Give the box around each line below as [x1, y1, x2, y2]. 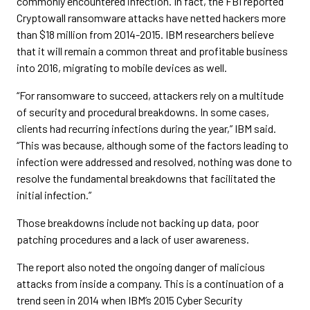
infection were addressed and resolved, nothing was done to [17, 155, 292, 168]
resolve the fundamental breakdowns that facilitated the [17, 172, 275, 185]
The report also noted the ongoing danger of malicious [17, 260, 265, 273]
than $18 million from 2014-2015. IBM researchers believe [17, 28, 274, 41]
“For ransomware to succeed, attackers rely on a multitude [17, 89, 284, 102]
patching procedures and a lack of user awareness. [17, 232, 249, 246]
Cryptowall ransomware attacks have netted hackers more [17, 11, 286, 24]
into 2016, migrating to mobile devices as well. [17, 61, 227, 74]
